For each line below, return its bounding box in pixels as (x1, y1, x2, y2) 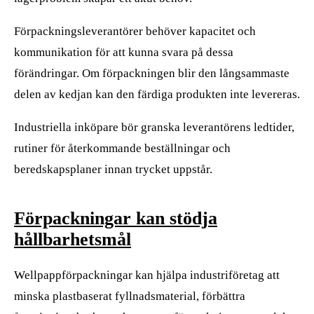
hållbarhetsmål (14, 228, 131, 250)
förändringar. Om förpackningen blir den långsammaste (14, 66, 289, 80)
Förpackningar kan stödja (14, 207, 217, 228)
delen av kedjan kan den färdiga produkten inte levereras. (14, 87, 300, 101)
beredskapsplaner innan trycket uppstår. (14, 162, 212, 176)
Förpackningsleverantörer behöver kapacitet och (14, 24, 256, 38)
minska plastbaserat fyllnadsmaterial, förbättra (14, 289, 245, 303)
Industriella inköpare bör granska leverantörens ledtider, (14, 120, 294, 134)
